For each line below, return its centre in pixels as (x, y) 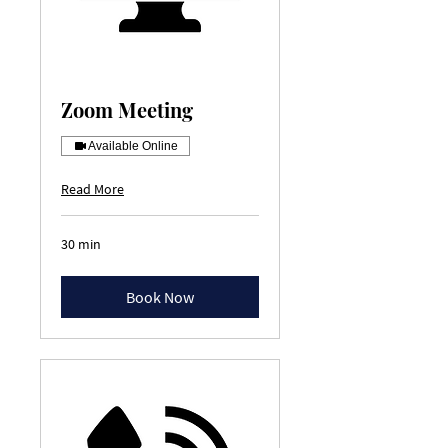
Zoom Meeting (127, 109)
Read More (92, 189)
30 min (81, 244)
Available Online (133, 146)
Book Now (160, 297)
